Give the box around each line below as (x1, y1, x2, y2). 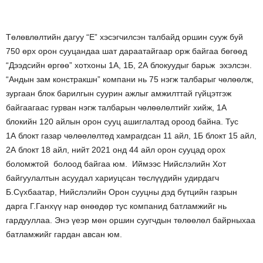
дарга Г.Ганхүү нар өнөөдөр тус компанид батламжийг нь (6, 201, 227, 211)
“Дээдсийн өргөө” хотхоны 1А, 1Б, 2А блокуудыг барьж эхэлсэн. (6, 60, 252, 70)
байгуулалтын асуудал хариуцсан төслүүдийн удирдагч (6, 173, 219, 183)
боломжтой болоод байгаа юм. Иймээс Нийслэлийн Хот (6, 159, 226, 168)
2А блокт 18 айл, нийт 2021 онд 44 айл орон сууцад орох (6, 145, 225, 154)
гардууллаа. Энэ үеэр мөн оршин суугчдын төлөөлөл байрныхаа (6, 215, 255, 225)
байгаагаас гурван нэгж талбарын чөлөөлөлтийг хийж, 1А (6, 103, 227, 112)
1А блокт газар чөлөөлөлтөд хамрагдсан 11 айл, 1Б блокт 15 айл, (6, 131, 257, 140)
